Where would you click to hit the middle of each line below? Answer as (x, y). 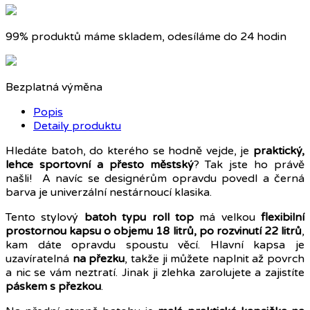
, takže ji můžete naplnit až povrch (215, 259)
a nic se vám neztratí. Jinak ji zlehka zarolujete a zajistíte (155, 273)
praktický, (277, 151)
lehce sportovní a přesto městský (100, 165)
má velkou (227, 218)
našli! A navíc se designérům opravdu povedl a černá (155, 179)
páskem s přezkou (53, 287)
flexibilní (283, 218)
